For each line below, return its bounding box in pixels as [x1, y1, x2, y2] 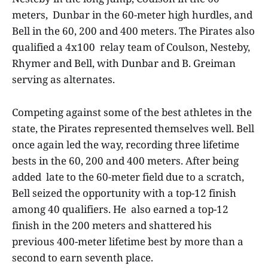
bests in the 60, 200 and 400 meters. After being [12, 153, 239, 167]
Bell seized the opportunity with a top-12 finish [12, 185, 236, 200]
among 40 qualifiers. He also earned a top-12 [12, 202, 229, 216]
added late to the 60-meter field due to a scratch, [12, 169, 244, 184]
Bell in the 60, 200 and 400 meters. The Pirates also [12, 24, 255, 38]
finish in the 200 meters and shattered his [12, 218, 212, 232]
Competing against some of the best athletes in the [12, 105, 252, 119]
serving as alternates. [12, 72, 117, 87]
